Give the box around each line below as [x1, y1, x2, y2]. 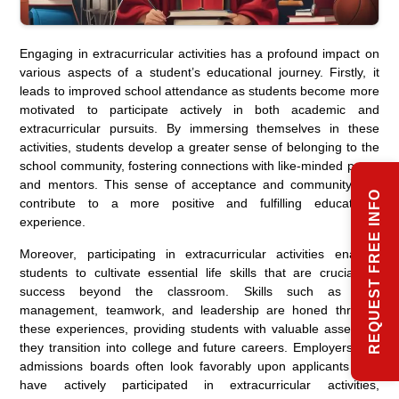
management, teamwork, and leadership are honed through [20, 302, 379, 317]
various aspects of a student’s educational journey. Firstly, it [20, 64, 379, 79]
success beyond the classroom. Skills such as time [20, 283, 379, 298]
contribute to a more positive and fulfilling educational [20, 195, 379, 210]
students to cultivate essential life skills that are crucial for [20, 265, 379, 280]
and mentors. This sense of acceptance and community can [20, 176, 379, 191]
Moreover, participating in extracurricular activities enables [20, 246, 379, 261]
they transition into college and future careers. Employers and [20, 339, 379, 354]
